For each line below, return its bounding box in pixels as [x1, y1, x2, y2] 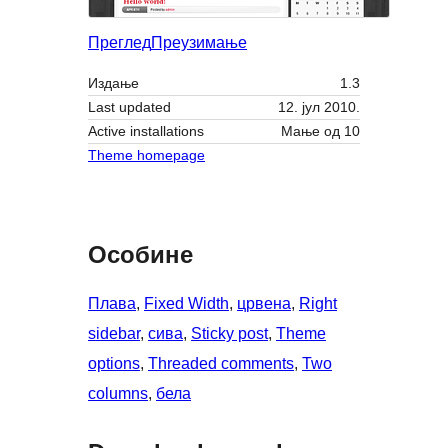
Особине [88, 241, 193, 269]
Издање [88, 75, 139, 92]
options [88, 355, 140, 373]
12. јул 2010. [278, 99, 360, 116]
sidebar [88, 325, 140, 343]
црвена [237, 295, 291, 313]
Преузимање [151, 34, 247, 52]
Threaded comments [148, 355, 294, 373]
